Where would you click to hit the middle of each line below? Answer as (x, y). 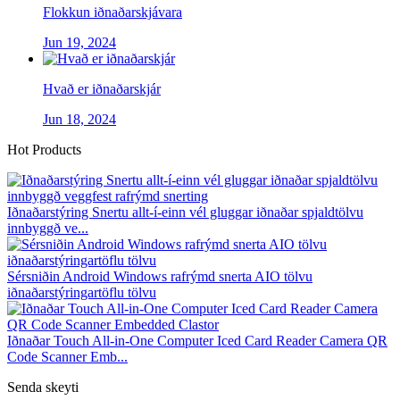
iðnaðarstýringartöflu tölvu (82, 292)
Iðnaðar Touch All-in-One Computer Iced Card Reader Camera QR (197, 340)
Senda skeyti (43, 387)
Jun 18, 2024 (79, 119)
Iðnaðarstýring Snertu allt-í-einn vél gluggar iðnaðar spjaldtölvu (185, 212)
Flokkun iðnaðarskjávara (112, 12)
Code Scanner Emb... (67, 356)
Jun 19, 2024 (79, 42)
